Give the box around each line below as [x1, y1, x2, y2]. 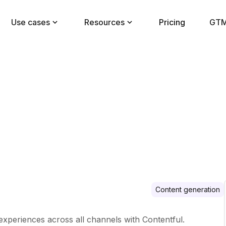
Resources [84, 17, 125, 27]
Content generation [155, 185, 220, 194]
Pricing [158, 17, 185, 27]
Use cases [11, 17, 50, 27]
